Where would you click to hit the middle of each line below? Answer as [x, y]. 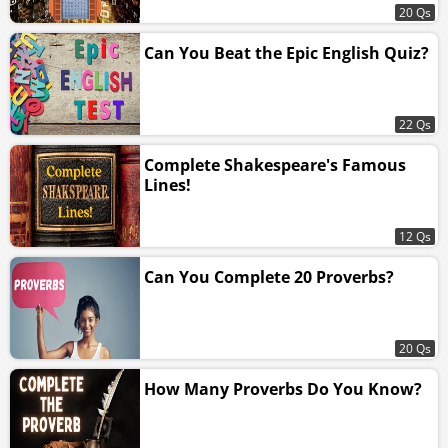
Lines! [167, 185]
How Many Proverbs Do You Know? [283, 389]
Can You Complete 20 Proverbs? [269, 277]
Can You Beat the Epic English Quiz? [286, 53]
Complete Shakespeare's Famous [275, 165]
